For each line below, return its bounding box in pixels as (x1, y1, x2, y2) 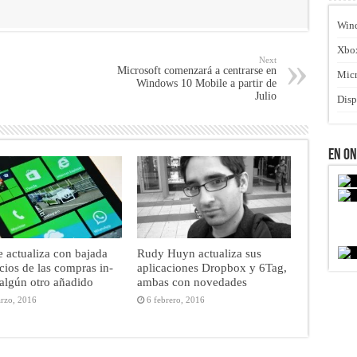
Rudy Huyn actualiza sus (136, 246, 261, 261)
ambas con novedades (136, 275, 247, 289)
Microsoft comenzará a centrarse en (116, 65, 277, 76)
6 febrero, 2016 (146, 295, 205, 305)
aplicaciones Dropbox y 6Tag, (136, 261, 287, 275)
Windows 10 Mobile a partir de (135, 77, 277, 89)
